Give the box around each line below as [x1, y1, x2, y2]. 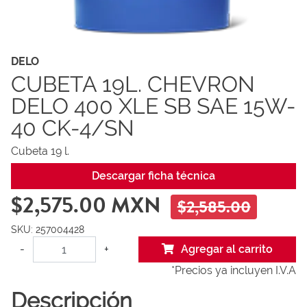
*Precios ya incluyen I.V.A [171, 264, 296, 277]
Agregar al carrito [180, 243, 273, 256]
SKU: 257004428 [11, 223, 84, 235]
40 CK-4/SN [11, 115, 134, 140]
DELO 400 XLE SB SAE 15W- [11, 93, 296, 119]
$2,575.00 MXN [11, 189, 171, 221]
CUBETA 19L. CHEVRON [11, 71, 255, 97]
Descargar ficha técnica [92, 169, 215, 182]
